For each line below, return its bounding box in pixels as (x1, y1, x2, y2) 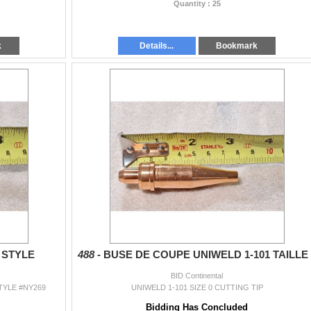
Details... (140, 40, 174, 51)
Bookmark (216, 40, 258, 51)
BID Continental (171, 271, 223, 280)
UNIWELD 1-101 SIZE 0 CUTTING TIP (131, 283, 263, 292)
